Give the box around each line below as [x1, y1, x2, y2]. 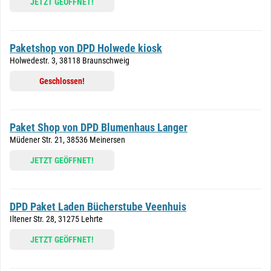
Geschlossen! [39, 76, 85, 86]
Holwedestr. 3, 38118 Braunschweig [10, 56, 129, 65]
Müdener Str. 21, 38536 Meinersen [10, 135, 125, 145]
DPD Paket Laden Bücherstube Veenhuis [10, 200, 186, 213]
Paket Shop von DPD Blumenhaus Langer [10, 121, 188, 134]
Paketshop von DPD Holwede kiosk [10, 42, 162, 54]
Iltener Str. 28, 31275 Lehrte [10, 214, 103, 224]
